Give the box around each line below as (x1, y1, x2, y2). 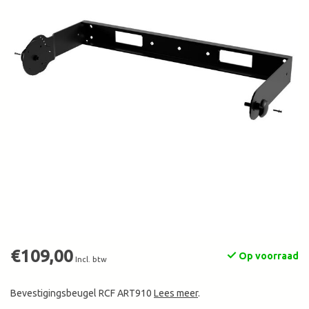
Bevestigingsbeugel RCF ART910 (10, 288, 154, 299)
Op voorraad (237, 250, 299, 262)
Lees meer (154, 288, 198, 299)
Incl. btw (75, 255, 107, 264)
